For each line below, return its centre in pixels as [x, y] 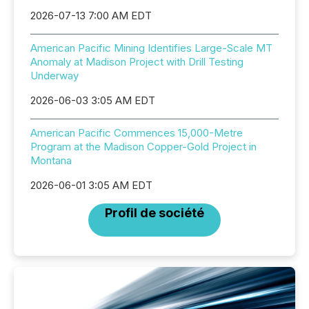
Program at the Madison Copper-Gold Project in [143, 146]
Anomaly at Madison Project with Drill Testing [137, 61]
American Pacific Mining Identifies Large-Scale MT [151, 48]
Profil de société [154, 212]
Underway [54, 75]
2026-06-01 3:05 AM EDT [91, 185]
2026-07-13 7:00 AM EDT [91, 15]
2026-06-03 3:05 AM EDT [93, 100]
